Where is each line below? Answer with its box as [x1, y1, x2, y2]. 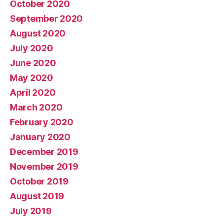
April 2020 [10, 87, 56, 98]
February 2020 [10, 116, 74, 127]
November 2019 [10, 161, 78, 172]
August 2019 [10, 190, 65, 201]
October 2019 [10, 176, 69, 186]
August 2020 [10, 28, 66, 38]
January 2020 [10, 131, 71, 142]
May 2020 [10, 72, 53, 83]
